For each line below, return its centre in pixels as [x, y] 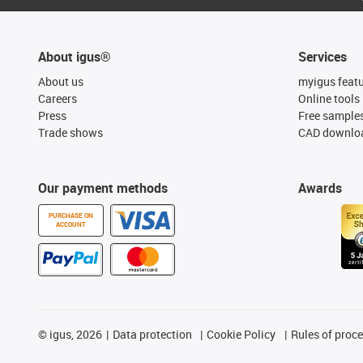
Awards [320, 188]
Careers [58, 98]
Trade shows [70, 132]
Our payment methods [103, 188]
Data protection [152, 334]
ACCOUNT [71, 224]
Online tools [329, 98]
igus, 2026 [75, 334]
